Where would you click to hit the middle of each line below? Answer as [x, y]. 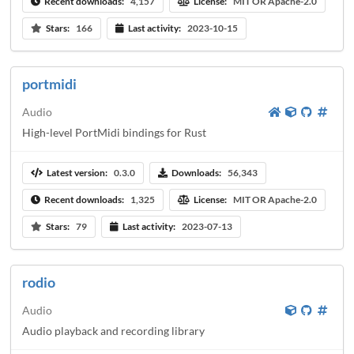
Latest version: [77, 173]
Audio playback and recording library [113, 330]
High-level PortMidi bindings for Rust [114, 132]
